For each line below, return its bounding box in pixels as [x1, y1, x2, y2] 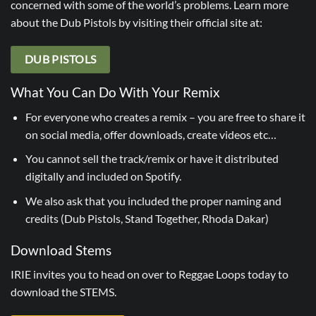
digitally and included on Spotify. [25, 169, 181, 183]
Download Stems [11, 241, 111, 258]
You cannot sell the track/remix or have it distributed [25, 152, 279, 166]
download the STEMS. [11, 285, 116, 299]
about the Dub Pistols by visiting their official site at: [11, 15, 262, 29]
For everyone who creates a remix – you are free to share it [25, 109, 305, 123]
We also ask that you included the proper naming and [25, 193, 281, 207]
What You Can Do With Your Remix [11, 84, 220, 101]
